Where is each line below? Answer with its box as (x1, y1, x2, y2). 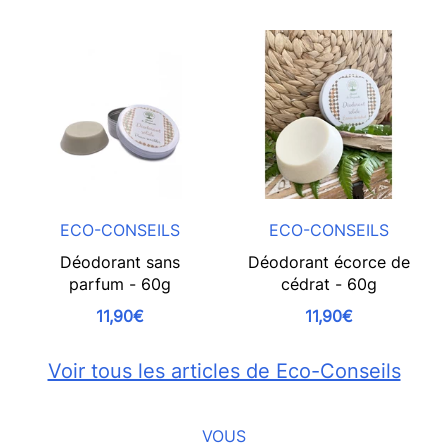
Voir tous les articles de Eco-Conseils (47, 359, 401, 383)
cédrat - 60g (280, 274, 377, 294)
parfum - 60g (68, 274, 171, 294)
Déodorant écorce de (247, 252, 410, 272)
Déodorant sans (59, 252, 180, 272)
